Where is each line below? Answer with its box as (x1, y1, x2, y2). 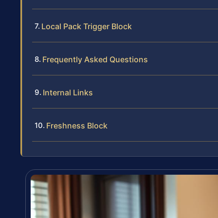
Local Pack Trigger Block (41, 21, 132, 31)
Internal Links (43, 87, 93, 97)
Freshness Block (46, 120, 108, 130)
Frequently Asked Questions (42, 54, 148, 64)
